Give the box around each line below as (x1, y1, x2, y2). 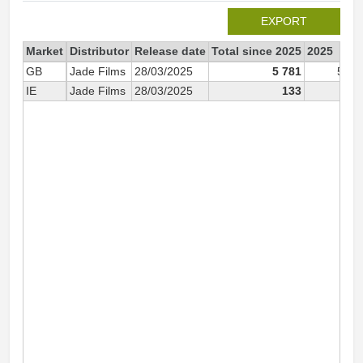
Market (26, 45, 63, 58)
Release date (135, 45, 206, 58)
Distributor (70, 45, 129, 58)
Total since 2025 (211, 45, 301, 58)
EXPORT (261, 15, 307, 28)
